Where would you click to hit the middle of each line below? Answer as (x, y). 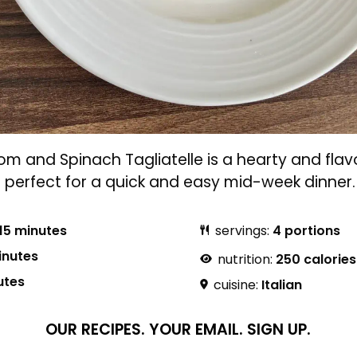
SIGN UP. (279, 330)
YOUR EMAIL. (196, 330)
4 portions (306, 230)
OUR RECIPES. (96, 330)
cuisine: (235, 285)
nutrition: (245, 260)
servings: (242, 230)
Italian (281, 285)
